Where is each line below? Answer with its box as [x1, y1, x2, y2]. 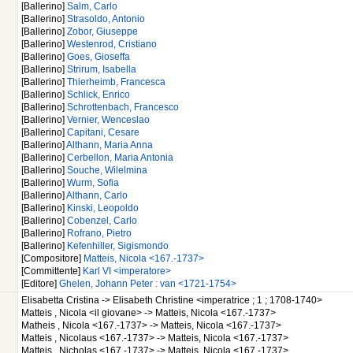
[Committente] [21, 266, 83, 277]
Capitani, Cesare [67, 128, 139, 138]
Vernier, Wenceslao [67, 115, 150, 125]
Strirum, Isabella [67, 65, 136, 75]
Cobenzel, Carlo [67, 216, 137, 226]
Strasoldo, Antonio [67, 14, 145, 24]
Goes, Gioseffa [67, 52, 130, 62]
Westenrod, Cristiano [67, 39, 157, 50]
